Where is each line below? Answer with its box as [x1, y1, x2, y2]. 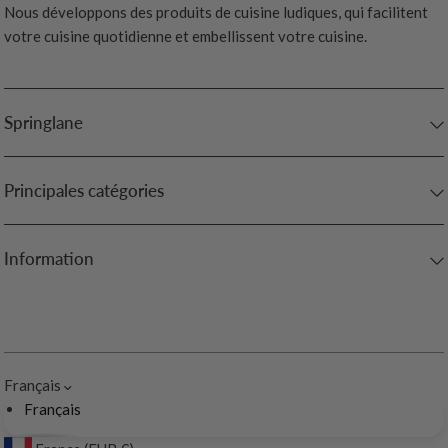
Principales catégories [4, 180, 164, 202]
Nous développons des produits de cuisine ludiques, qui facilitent [4, 3, 429, 22]
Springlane [4, 112, 83, 134]
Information [4, 248, 94, 270]
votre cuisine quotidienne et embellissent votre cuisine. [4, 27, 368, 46]
